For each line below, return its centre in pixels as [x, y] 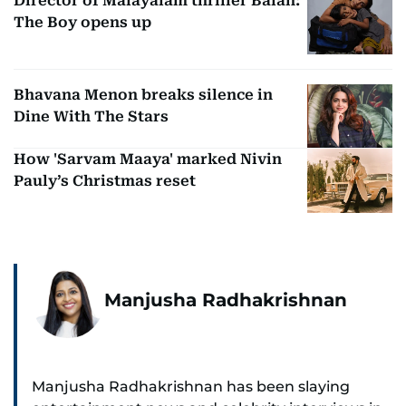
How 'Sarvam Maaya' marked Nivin [148, 159]
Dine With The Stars [91, 116]
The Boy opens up [82, 23]
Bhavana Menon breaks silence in [143, 94]
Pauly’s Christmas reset [105, 181]
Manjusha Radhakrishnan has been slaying [191, 386]
